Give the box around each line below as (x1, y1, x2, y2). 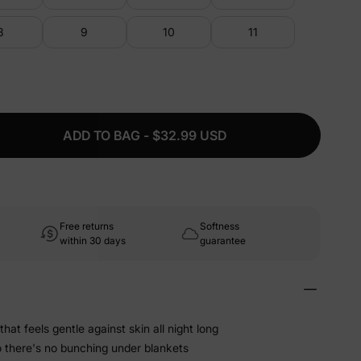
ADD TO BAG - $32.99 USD (62, 127, 226, 143)
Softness (200, 220, 239, 232)
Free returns (60, 220, 114, 232)
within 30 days (60, 234, 126, 247)
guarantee (200, 234, 246, 247)
